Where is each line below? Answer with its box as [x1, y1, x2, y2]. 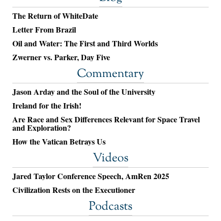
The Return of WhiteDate [12, 10, 98, 22]
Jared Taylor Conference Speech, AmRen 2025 [12, 170, 169, 182]
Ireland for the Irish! [12, 100, 81, 111]
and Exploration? [12, 122, 71, 134]
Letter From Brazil [12, 24, 76, 36]
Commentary [77, 66, 144, 83]
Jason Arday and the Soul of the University [12, 86, 155, 98]
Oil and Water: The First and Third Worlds [12, 37, 158, 49]
